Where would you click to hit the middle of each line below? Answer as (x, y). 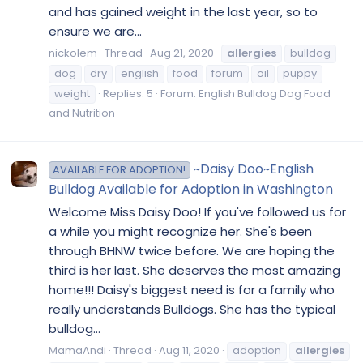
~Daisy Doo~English (253, 169)
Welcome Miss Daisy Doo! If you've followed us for (197, 211)
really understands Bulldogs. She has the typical (192, 309)
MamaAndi (77, 350)
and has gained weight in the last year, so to (183, 11)
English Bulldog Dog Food (265, 93)
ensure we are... (95, 31)
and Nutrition (82, 113)
